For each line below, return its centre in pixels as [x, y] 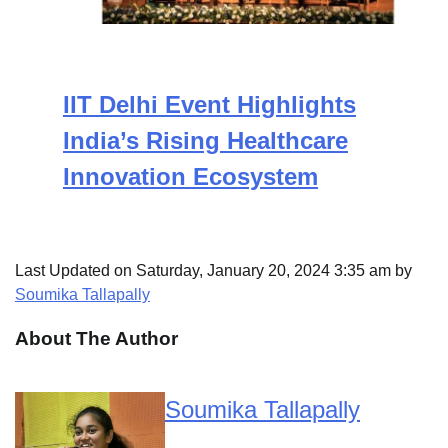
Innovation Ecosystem [190, 176]
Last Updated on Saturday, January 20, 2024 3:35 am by [213, 270]
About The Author [96, 339]
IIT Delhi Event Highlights [209, 104]
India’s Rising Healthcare [205, 140]
